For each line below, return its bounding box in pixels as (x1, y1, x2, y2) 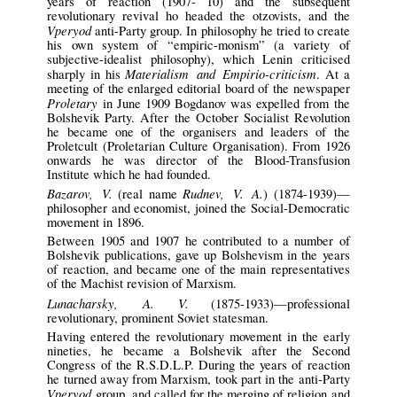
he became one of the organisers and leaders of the (47, 122, 350, 140)
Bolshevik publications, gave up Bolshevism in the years (47, 246, 350, 264)
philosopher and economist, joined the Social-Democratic (47, 198, 350, 216)
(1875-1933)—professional (189, 294, 350, 312)
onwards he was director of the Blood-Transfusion (47, 151, 350, 168)
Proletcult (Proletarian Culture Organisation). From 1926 (47, 136, 350, 154)
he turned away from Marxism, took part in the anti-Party (47, 370, 350, 387)
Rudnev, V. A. (183, 183, 264, 202)
